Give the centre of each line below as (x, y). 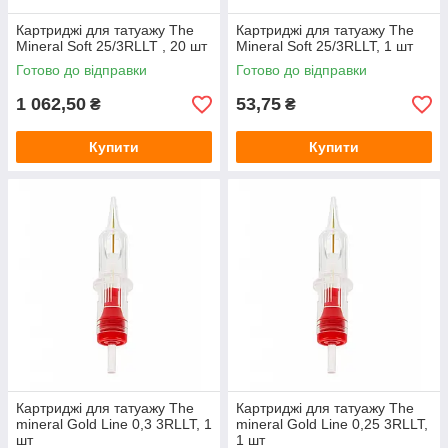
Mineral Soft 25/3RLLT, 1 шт (324, 46)
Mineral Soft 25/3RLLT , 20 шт (111, 46)
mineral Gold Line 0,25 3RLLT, (332, 424)
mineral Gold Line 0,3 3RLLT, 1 (114, 424)
